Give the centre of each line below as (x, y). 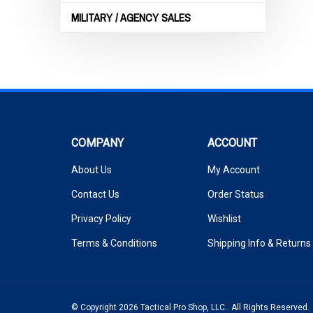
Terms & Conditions (114, 243)
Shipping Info (236, 243)
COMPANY (97, 143)
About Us (92, 170)
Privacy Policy (101, 219)
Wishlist (224, 219)
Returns (293, 243)
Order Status (236, 194)
